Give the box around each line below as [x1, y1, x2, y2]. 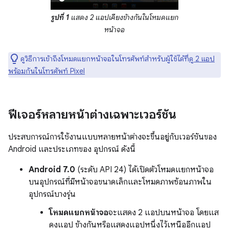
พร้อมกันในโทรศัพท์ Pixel [8, 66, 85, 76]
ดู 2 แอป [189, 54, 215, 63]
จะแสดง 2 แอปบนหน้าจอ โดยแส [108, 207, 219, 218]
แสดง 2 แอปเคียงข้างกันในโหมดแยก [68, 12, 178, 22]
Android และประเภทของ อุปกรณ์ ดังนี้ [8, 144, 135, 154]
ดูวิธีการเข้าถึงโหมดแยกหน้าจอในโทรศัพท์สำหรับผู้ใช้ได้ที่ [20, 54, 189, 63]
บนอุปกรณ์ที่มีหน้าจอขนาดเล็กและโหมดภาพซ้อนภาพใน [29, 176, 212, 187]
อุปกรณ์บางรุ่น [29, 189, 76, 199]
